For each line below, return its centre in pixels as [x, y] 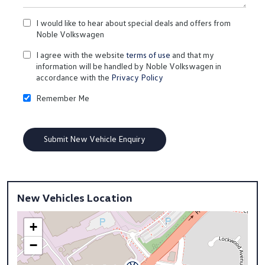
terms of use [148, 55]
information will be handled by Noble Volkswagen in [129, 66]
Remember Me [63, 98]
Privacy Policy [137, 77]
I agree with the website [81, 55]
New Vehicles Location [75, 198]
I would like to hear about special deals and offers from [133, 23]
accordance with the [74, 77]
